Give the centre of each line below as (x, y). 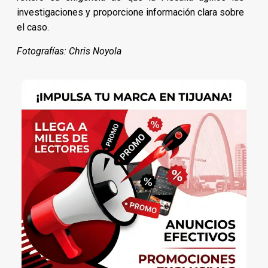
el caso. (33, 27)
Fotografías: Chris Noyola (69, 51)
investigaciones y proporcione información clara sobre (131, 12)
